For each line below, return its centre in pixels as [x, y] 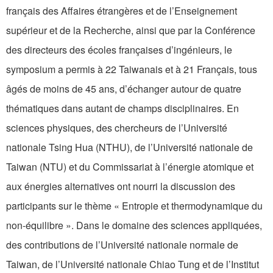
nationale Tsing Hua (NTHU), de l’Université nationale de [129, 147]
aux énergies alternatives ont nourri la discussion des [121, 186]
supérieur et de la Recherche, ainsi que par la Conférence [131, 30]
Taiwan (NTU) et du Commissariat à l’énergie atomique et [130, 167]
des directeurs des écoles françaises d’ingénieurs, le [119, 50]
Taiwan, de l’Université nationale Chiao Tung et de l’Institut [133, 264]
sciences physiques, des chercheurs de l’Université [117, 128]
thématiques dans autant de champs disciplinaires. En [122, 108]
